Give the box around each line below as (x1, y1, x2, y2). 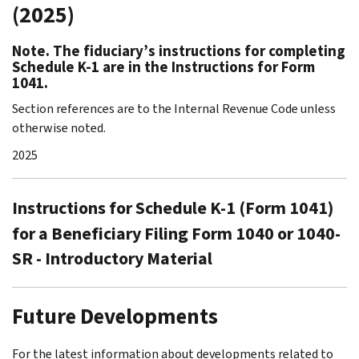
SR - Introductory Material (12, 246, 212, 270)
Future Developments (12, 301, 218, 331)
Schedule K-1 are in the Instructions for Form (12, 56, 315, 77)
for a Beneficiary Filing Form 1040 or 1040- (12, 221, 341, 245)
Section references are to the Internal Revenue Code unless (12, 99, 336, 117)
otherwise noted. (12, 119, 106, 136)
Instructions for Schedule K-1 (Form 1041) (12, 196, 333, 220)
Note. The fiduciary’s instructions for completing (12, 40, 345, 61)
